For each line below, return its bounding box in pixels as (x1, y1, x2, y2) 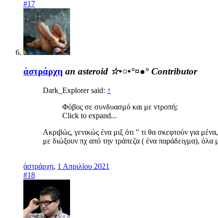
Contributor (151, 66, 197, 76)
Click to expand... (62, 111, 117, 120)
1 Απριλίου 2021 (57, 162, 109, 170)
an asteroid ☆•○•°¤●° (65, 66, 149, 76)
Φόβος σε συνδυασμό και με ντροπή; (62, 102, 178, 111)
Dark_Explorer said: (43, 86, 107, 94)
